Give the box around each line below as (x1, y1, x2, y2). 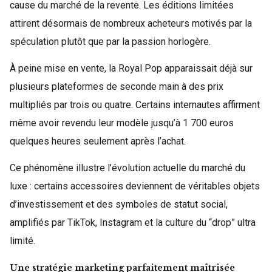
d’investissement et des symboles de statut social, (10, 199, 228, 210)
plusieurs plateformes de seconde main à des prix (10, 81, 223, 92)
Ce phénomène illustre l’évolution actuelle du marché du (10, 162, 245, 174)
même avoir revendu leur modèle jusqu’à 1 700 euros (10, 117, 234, 129)
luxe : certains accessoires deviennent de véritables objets (10, 180, 260, 192)
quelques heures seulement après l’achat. (10, 135, 186, 147)
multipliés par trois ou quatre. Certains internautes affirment (10, 99, 260, 110)
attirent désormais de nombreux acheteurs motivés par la (10, 18, 252, 29)
